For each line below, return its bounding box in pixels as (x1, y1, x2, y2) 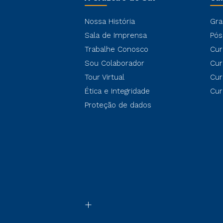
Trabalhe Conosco (85, 45, 148, 54)
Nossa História (85, 17, 135, 26)
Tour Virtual (85, 73, 124, 82)
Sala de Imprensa (85, 31, 147, 40)
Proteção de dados (85, 101, 151, 110)
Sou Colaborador (85, 59, 144, 68)
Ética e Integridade (85, 87, 150, 96)
